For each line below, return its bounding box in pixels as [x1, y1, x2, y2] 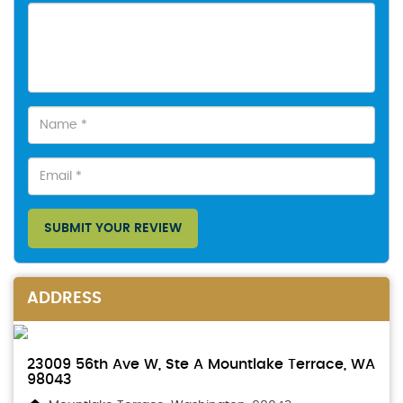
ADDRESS [27, 291, 102, 307]
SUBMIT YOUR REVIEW [44, 222, 182, 235]
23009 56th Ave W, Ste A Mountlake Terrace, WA [27, 357, 375, 372]
